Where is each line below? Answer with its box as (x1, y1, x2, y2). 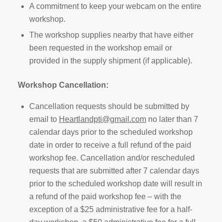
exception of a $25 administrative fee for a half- (29, 205, 192, 214)
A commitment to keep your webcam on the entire (29, 1, 201, 10)
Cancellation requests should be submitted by (29, 102, 189, 111)
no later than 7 (146, 114, 198, 123)
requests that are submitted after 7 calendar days (29, 166, 199, 175)
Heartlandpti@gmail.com (58, 114, 146, 123)
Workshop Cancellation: (17, 80, 111, 89)
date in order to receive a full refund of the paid (29, 140, 191, 149)
